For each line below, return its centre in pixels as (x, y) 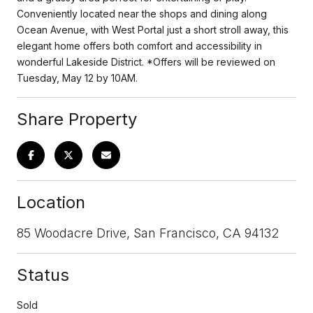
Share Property (77, 119)
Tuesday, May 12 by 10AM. (77, 78)
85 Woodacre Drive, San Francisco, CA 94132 (148, 233)
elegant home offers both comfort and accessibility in (139, 45)
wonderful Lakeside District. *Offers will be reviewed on (146, 61)
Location (51, 202)
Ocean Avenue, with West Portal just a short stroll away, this (153, 29)
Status (43, 275)
